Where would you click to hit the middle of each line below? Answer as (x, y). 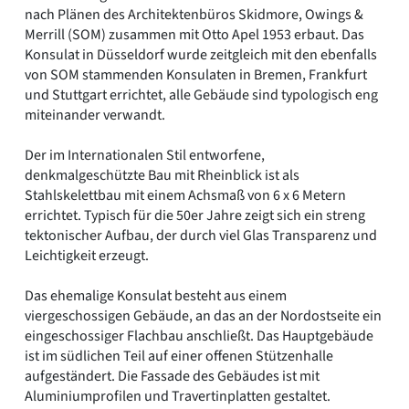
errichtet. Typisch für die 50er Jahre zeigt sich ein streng (195, 215)
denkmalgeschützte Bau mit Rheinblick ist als (162, 175)
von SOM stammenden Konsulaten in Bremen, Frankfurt (196, 74)
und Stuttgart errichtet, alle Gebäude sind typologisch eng (201, 94)
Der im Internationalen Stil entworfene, (145, 155)
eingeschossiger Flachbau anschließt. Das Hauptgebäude (199, 336)
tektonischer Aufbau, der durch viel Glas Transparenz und (201, 235)
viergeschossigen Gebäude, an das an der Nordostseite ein (203, 315)
